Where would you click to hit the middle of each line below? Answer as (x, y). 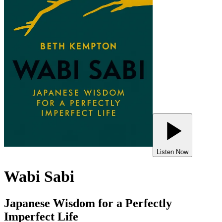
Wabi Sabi (39, 177)
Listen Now (172, 152)
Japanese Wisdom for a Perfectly (88, 203)
